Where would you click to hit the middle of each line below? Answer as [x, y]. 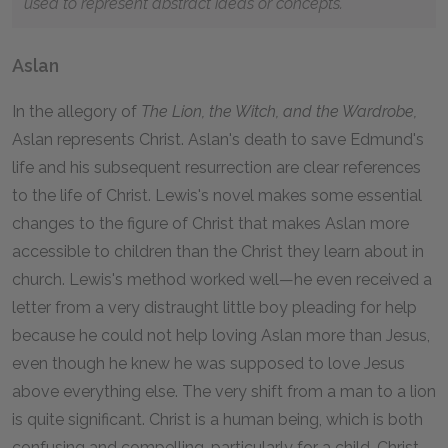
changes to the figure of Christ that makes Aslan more [210, 223]
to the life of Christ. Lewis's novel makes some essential [217, 195]
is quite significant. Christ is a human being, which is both [217, 419]
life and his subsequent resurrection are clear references [216, 167]
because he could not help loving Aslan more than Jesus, [221, 335]
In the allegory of [76, 111]
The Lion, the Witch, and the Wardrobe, [279, 111]
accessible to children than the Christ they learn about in [218, 251]
